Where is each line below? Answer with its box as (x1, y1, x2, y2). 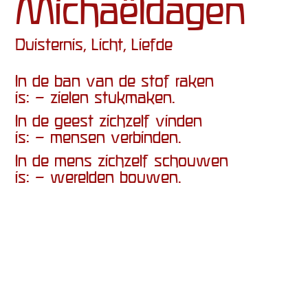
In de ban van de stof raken (15, 74, 214, 81)
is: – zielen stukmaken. (15, 90, 176, 98)
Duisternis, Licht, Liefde (15, 37, 173, 45)
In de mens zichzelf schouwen (15, 153, 229, 161)
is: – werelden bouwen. (15, 170, 182, 177)
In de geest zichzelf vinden (15, 113, 203, 121)
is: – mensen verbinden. (15, 130, 182, 137)
